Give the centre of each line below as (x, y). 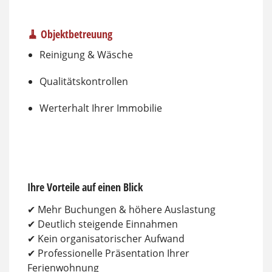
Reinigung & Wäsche (86, 55)
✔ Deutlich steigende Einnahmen (103, 224)
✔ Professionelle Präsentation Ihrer (108, 253)
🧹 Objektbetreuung (70, 34)
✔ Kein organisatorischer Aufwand (106, 238)
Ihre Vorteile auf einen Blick (85, 187)
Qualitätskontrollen (84, 82)
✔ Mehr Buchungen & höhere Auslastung (121, 209)
